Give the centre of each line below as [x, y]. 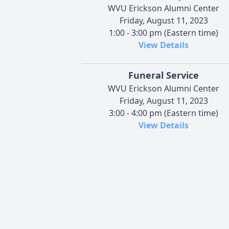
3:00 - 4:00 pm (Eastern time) [164, 113]
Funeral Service [164, 75]
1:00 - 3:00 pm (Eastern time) [164, 32]
